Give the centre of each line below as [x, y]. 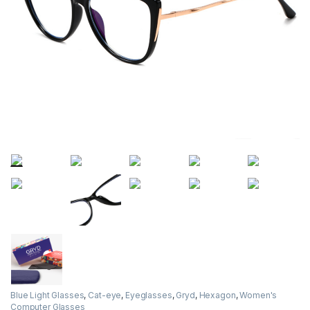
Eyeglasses [148, 295]
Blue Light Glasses [47, 295]
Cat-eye [105, 295]
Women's [258, 295]
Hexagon [217, 295]
